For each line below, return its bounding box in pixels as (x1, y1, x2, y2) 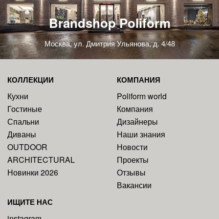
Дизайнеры (117, 116, 158, 128)
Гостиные (7, 103, 42, 115)
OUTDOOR (7, 141, 47, 153)
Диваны (7, 129, 36, 140)
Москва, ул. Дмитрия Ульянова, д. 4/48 (44, 38, 175, 49)
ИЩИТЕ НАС (7, 197, 53, 208)
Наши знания (117, 129, 165, 140)
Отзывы (117, 167, 146, 178)
